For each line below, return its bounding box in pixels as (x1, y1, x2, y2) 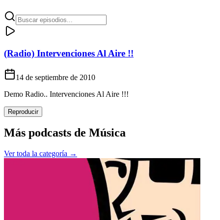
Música (89, 126, 126, 139)
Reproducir (8, 108, 38, 115)
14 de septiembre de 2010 (16, 73, 95, 82)
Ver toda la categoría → (4, 149, 77, 158)
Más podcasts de (4, 126, 89, 139)
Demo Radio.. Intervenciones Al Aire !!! (4, 89, 129, 98)
